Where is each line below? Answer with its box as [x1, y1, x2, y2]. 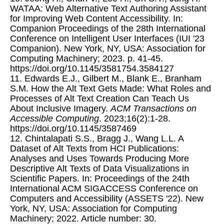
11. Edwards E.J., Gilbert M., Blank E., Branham [10, 73, 201, 84]
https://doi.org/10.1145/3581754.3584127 [10, 63, 174, 74]
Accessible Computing [10, 113, 99, 124]
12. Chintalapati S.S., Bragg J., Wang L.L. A [10, 133, 183, 144]
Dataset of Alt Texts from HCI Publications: [10, 143, 179, 154]
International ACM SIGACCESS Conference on [10, 183, 198, 194]
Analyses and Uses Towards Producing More [10, 153, 189, 164]
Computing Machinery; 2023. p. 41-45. [10, 53, 163, 64]
